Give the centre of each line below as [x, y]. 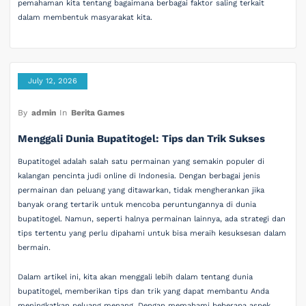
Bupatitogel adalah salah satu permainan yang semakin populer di [141, 161]
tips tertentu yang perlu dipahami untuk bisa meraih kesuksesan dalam [152, 233]
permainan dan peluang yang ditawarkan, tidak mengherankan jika [141, 190]
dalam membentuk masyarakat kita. [85, 17]
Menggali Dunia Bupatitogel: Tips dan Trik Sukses [142, 138]
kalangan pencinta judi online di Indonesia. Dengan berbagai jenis [139, 176]
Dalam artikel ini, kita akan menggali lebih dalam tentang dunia [136, 277]
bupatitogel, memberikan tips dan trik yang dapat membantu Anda [144, 291]
